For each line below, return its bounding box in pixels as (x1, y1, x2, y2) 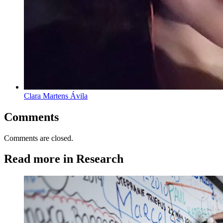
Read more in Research (4, 152, 123, 166)
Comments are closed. (4, 133, 73, 142)
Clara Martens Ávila (24, 91, 88, 100)
